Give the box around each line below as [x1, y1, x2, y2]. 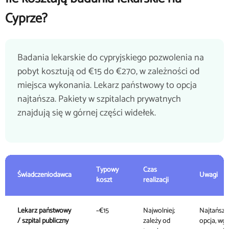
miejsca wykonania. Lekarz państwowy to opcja [17, 78, 197, 93]
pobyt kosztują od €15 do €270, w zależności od [17, 64, 200, 79]
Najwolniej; [143, 205, 175, 217]
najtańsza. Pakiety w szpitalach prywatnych [17, 91, 181, 107]
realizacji [143, 174, 169, 186]
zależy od [143, 215, 170, 227]
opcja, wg [199, 215, 226, 227]
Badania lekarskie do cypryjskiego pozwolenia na [17, 50, 204, 65]
